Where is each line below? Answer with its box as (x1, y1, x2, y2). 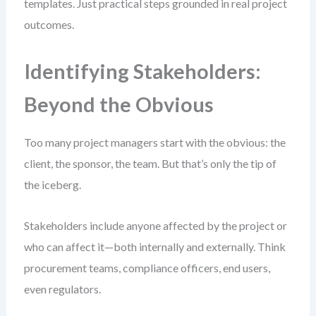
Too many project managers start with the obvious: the (23, 135, 286, 149)
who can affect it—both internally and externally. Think (23, 240, 286, 253)
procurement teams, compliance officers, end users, (23, 261, 270, 274)
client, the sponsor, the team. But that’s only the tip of (23, 157, 276, 170)
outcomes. (23, 18, 74, 31)
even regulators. (23, 282, 101, 296)
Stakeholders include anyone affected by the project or (23, 219, 287, 232)
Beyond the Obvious (23, 92, 214, 116)
